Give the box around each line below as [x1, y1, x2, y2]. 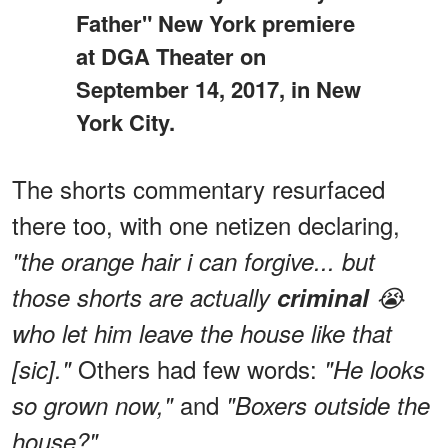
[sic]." [12, 351, 71, 386]
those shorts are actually [12, 279, 277, 314]
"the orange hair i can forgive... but [12, 243, 375, 278]
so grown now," [12, 387, 173, 422]
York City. [75, 105, 175, 138]
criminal [277, 279, 376, 314]
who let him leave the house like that [12, 315, 392, 350]
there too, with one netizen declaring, [12, 206, 400, 242]
